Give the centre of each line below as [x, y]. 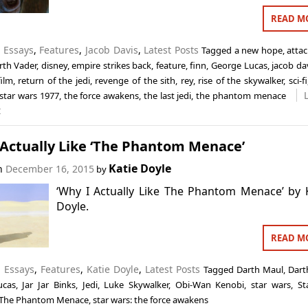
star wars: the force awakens [150, 300]
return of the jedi [54, 80]
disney [54, 65]
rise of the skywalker [241, 80]
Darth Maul [260, 269]
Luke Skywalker [136, 285]
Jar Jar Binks [49, 285]
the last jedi [167, 95]
